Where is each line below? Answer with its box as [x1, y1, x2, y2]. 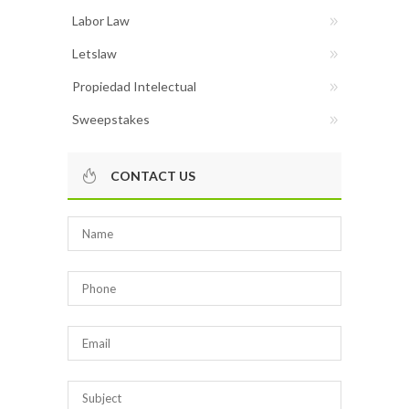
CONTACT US [110, 167, 195, 184]
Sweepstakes [72, 110, 150, 127]
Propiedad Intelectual [72, 78, 196, 94]
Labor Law [72, 12, 130, 28]
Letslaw [72, 45, 117, 61]
